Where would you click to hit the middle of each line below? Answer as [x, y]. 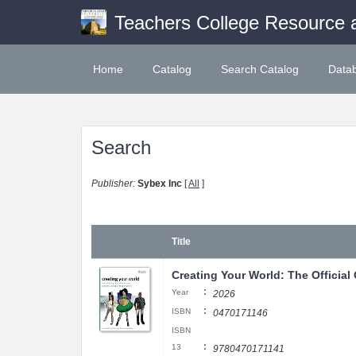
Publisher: [113, 184]
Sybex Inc [160, 184]
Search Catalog [260, 69]
